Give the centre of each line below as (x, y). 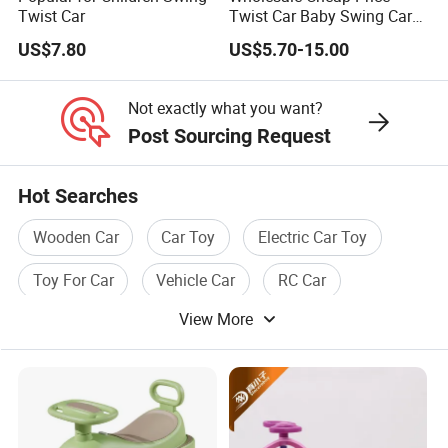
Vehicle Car (196, 280)
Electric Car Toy (313, 237)
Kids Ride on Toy (287, 36)
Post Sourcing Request (229, 135)
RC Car (302, 280)
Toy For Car (73, 280)
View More (218, 318)
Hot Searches (78, 196)
